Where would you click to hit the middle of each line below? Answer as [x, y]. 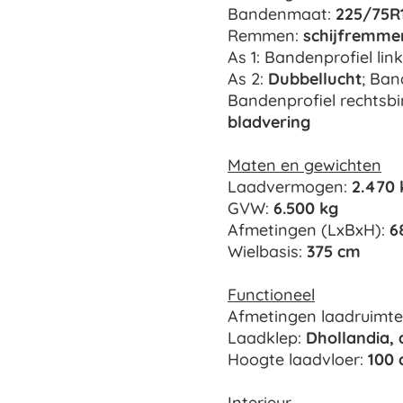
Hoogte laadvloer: [298, 360]
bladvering [269, 122]
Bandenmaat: [282, 14]
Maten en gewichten [304, 166]
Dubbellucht [315, 79]
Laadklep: [267, 338]
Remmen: [265, 36]
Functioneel [271, 295]
